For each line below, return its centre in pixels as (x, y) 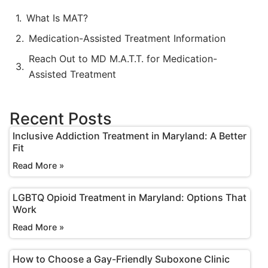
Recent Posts (61, 119)
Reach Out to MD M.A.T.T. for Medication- (123, 59)
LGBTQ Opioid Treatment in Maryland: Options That (130, 197)
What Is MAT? (57, 18)
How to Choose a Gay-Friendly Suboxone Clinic (121, 259)
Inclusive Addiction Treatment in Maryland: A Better (130, 136)
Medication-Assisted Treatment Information (127, 38)
